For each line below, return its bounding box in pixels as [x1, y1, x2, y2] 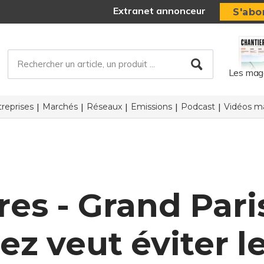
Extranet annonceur [113, 5, 206, 17]
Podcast [180, 101, 215, 112]
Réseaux [86, 101, 122, 112]
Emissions [130, 101, 172, 112]
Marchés [42, 101, 78, 112]
